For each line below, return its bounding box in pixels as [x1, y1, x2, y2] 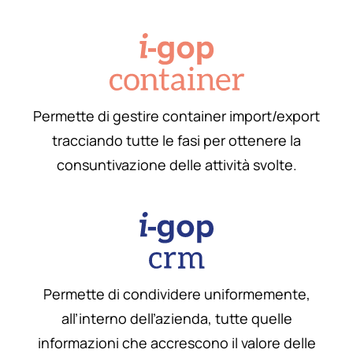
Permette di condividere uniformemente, [43, 284, 310, 304]
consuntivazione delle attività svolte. [56, 154, 297, 174]
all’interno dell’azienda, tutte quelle [61, 309, 292, 329]
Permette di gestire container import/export [33, 106, 320, 125]
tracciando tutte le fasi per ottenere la [52, 130, 301, 150]
